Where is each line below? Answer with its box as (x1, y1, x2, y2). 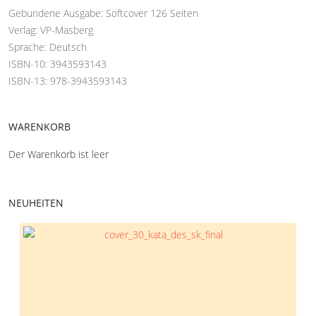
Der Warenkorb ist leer (8, 147, 109, 161)
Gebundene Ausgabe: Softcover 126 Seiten (8, 6, 198, 20)
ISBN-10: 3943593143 (8, 57, 107, 71)
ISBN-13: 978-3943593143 (8, 74, 127, 87)
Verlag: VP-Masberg (8, 23, 93, 37)
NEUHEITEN (8, 196, 63, 209)
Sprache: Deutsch (8, 40, 87, 54)
